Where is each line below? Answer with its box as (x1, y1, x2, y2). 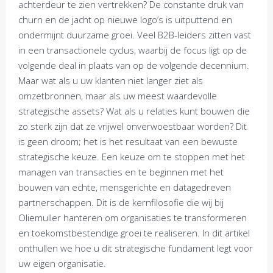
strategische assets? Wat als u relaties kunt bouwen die (18, 105, 250, 117)
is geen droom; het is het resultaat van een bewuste (18, 135, 238, 147)
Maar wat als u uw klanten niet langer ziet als (18, 74, 203, 87)
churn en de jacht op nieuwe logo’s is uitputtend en (18, 13, 232, 26)
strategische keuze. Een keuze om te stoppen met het (18, 151, 245, 163)
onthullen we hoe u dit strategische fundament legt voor (18, 242, 253, 254)
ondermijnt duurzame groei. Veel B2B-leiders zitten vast (18, 29, 251, 41)
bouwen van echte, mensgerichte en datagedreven (18, 181, 231, 193)
